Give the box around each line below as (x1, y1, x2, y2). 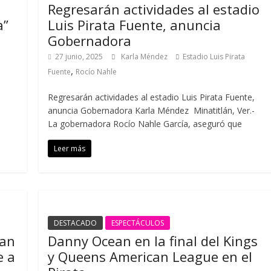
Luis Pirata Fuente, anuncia (48, 16, 221, 34)
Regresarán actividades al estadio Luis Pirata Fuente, (48, 91, 255, 103)
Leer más (54, 143, 86, 154)
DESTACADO (54, 218, 97, 228)
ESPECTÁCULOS (111, 218, 165, 228)
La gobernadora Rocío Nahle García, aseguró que (48, 118, 243, 129)
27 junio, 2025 (55, 51, 103, 62)
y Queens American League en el (48, 247, 253, 266)
